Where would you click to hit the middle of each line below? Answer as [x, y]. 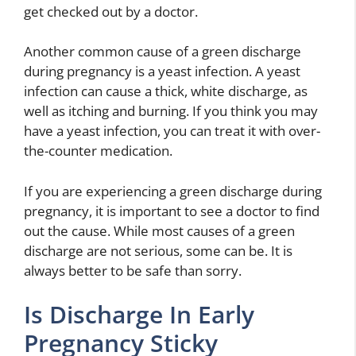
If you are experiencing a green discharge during [173, 191]
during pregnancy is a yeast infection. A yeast [162, 71]
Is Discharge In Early [139, 314]
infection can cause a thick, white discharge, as [166, 91]
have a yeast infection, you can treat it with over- [172, 131]
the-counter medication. [98, 151]
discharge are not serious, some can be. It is [158, 250]
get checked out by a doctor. [111, 11]
